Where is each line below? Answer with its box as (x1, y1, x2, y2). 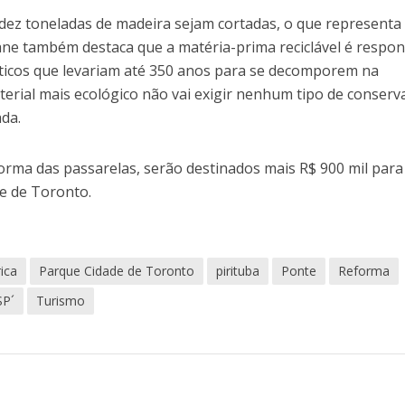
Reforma (338, 262, 391, 280)
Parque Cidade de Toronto (39, 262, 195, 280)
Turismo (36, 292, 86, 310)
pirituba (216, 262, 260, 280)
